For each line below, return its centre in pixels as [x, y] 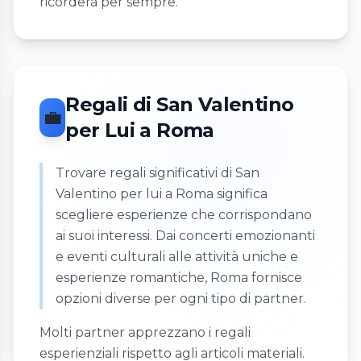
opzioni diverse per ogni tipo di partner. [181, 299]
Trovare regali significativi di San [158, 173]
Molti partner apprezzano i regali [145, 333]
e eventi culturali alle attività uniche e [177, 257]
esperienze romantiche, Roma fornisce [179, 278]
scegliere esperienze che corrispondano [184, 215]
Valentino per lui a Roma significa [162, 194]
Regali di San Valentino [180, 105]
